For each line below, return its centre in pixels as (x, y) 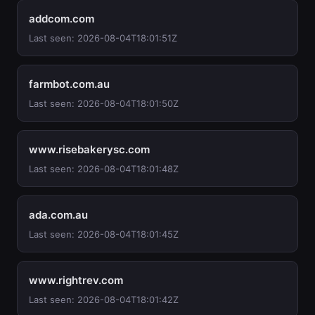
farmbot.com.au (69, 84)
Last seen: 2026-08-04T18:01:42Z (104, 300)
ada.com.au (58, 215)
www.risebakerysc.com (89, 149)
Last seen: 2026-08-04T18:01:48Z (104, 169)
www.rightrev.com (76, 280)
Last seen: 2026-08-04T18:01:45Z (104, 234)
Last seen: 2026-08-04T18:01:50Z (104, 103)
